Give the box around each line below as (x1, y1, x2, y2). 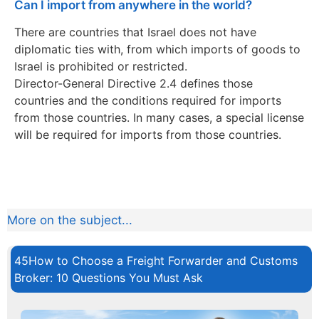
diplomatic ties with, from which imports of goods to (14, 41, 300, 56)
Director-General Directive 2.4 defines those (14, 75, 253, 90)
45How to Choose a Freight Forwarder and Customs (14, 253, 298, 268)
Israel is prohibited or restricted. (14, 58, 187, 73)
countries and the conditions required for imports (14, 93, 281, 108)
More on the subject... (7, 212, 132, 227)
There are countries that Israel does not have (14, 24, 256, 39)
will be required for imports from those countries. (14, 127, 281, 142)
